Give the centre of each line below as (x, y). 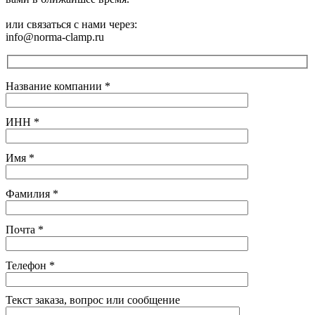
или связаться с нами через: (71, 25)
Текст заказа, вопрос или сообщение (93, 300)
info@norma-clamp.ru (55, 37)
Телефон (27, 266)
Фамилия (29, 194)
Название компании (55, 86)
